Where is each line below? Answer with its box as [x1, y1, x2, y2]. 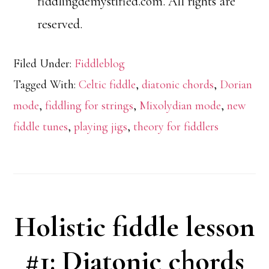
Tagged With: [13, 77, 79, 92]
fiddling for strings [45, 98, 134, 113]
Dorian [220, 77, 253, 92]
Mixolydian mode [139, 98, 222, 113]
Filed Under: [13, 56, 75, 71]
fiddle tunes [13, 119, 68, 134]
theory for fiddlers [133, 119, 219, 134]
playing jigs [74, 119, 128, 134]
